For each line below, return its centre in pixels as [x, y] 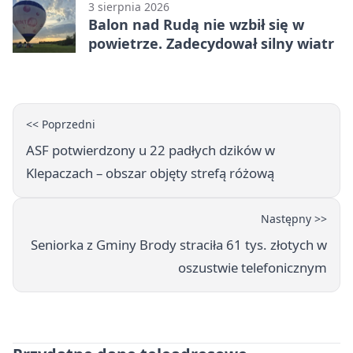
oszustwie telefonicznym [253, 268]
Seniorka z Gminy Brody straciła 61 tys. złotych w [179, 245]
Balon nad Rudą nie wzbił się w [196, 25]
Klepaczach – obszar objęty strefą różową [150, 173]
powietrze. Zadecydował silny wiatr [211, 44]
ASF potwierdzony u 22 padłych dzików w [150, 150]
